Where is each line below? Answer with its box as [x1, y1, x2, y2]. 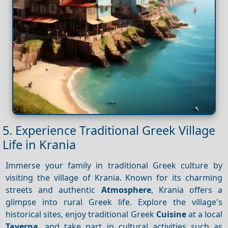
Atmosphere [101, 184, 151, 195]
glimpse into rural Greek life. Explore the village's [6, 196, 222, 208]
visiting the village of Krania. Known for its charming [6, 172, 222, 183]
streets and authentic [6, 184, 101, 195]
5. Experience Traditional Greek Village [3, 122, 215, 139]
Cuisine [156, 208, 186, 220]
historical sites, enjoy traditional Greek [6, 208, 156, 220]
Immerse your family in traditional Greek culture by [6, 159, 222, 171]
